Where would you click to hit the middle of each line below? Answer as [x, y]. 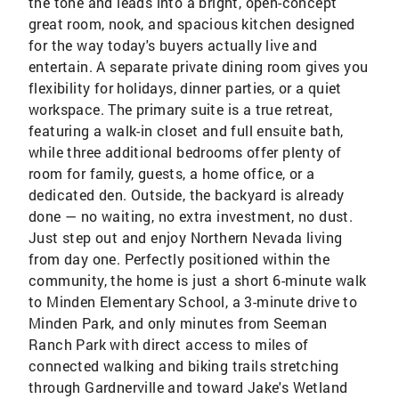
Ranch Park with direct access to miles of [169, 344]
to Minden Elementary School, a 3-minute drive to [193, 301]
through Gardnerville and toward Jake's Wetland [188, 387]
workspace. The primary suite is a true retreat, [181, 109]
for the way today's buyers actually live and [173, 45]
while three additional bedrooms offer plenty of [185, 152]
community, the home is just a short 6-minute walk [198, 280]
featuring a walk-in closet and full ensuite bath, [186, 130]
